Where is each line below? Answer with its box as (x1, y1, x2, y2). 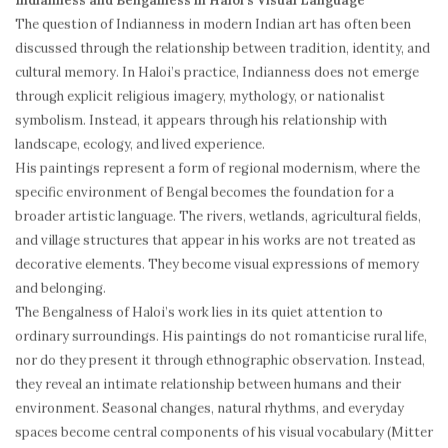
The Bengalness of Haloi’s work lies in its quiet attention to (15, 304, 383, 321)
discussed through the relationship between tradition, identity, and (15, 40, 430, 57)
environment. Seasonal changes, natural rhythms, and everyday (15, 400, 404, 417)
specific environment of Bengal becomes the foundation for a (15, 184, 394, 201)
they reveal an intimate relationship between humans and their (15, 376, 401, 393)
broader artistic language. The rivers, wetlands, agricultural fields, (15, 208, 421, 225)
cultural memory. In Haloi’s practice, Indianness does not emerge (15, 64, 419, 81)
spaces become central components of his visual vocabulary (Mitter (15, 424, 433, 441)
